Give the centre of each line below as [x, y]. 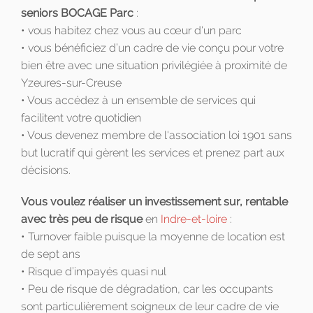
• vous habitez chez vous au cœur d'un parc [131, 31]
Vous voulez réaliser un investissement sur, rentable [154, 202]
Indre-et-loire [194, 219]
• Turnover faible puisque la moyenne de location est [153, 237]
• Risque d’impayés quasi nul [94, 272]
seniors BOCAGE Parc [77, 13]
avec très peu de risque [82, 219]
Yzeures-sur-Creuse [71, 83]
